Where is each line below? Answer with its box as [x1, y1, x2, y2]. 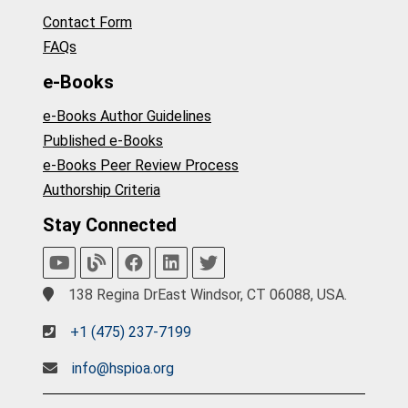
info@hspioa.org [72, 360, 174, 378]
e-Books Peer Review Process [43, 157, 239, 175]
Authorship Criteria [43, 181, 160, 199]
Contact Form [43, 14, 132, 32]
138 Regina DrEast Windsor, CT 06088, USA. [65, 286, 347, 304]
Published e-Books [43, 132, 163, 150]
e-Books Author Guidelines [43, 107, 211, 126]
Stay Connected [43, 213, 177, 236]
